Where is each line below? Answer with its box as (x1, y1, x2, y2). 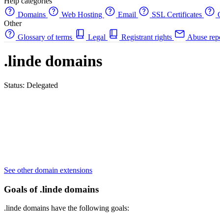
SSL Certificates (150, 10, 204, 19)
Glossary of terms (16, 33, 74, 41)
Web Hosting (59, 10, 104, 19)
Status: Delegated (4, 81, 58, 89)
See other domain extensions (4, 165, 92, 174)
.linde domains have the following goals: (4, 204, 129, 213)
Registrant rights (119, 33, 174, 41)
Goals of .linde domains (4, 184, 99, 194)
